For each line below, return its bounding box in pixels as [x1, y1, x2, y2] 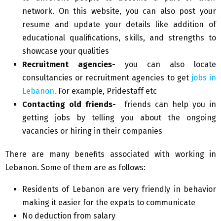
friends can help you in [120, 100, 216, 110]
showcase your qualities [22, 46, 109, 56]
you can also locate [125, 60, 216, 70]
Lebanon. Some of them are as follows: [5, 163, 146, 173]
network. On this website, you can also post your [22, 6, 216, 16]
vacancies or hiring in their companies [22, 126, 162, 136]
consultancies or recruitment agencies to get [22, 73, 191, 83]
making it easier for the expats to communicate [22, 198, 195, 208]
